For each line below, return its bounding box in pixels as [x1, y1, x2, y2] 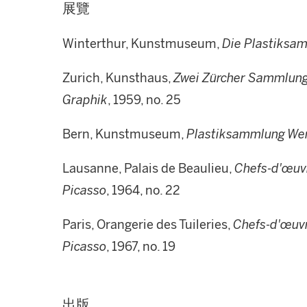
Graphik [62, 93, 108, 108]
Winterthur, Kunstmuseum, [62, 36, 222, 51]
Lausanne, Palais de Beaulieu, [62, 161, 234, 176]
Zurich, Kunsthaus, [62, 71, 173, 86]
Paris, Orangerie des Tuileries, [62, 217, 233, 232]
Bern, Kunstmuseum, [62, 127, 186, 142]
